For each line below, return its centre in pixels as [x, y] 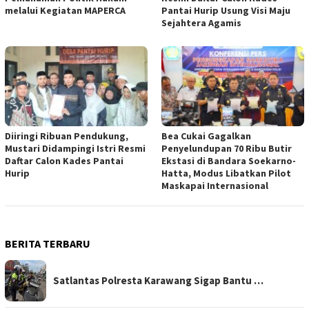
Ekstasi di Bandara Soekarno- [229, 161]
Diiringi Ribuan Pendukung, [67, 136]
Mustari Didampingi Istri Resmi [75, 149]
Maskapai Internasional [215, 186]
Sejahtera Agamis [201, 23]
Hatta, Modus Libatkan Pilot [226, 173]
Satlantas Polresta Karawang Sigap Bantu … [158, 281]
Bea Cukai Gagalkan [206, 136]
